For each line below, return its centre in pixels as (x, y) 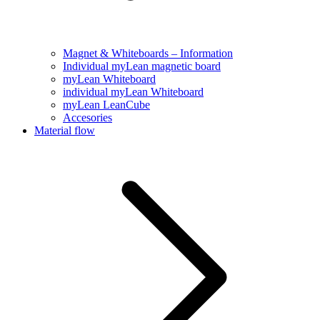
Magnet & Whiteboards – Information (148, 53)
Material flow (65, 130)
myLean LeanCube (106, 104)
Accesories (87, 117)
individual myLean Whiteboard (133, 91)
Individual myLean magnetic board (142, 66)
